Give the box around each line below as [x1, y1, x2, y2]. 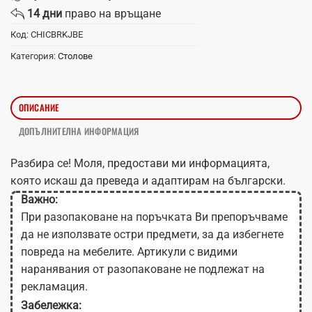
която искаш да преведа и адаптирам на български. [10, 174, 286, 188]
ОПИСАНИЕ [18, 101, 59, 115]
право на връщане [62, 6, 161, 20]
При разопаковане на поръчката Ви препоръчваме [21, 210, 288, 224]
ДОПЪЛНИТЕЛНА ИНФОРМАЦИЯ [18, 125, 139, 139]
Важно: [21, 193, 58, 207]
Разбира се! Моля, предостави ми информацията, [10, 157, 270, 171]
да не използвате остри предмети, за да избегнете [21, 228, 283, 242]
